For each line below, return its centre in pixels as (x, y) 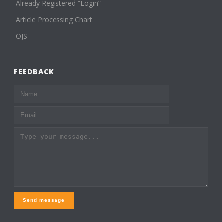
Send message (44, 200)
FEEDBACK (34, 72)
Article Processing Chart (54, 20)
